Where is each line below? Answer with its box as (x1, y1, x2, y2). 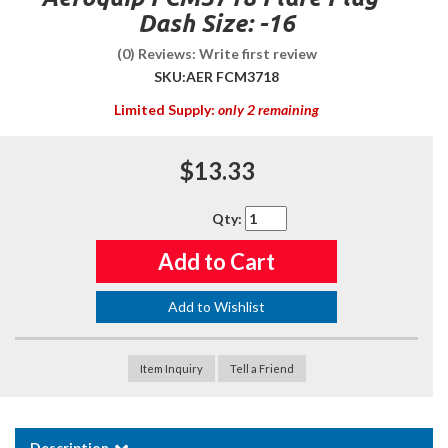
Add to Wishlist (167, 298, 265, 316)
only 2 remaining (218, 101, 319, 118)
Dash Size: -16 (138, 10, 295, 37)
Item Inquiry (139, 362, 203, 376)
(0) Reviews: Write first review (116, 45, 317, 62)
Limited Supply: (114, 101, 218, 118)
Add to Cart (157, 248, 275, 276)
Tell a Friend (229, 362, 294, 376)
